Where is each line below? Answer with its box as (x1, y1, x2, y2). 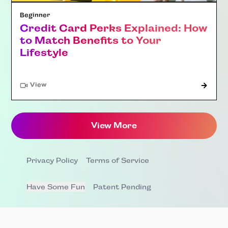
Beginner (20, 11, 50, 19)
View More (91, 120, 137, 130)
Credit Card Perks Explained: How (20, 22, 208, 34)
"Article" (45, 81, 74, 89)
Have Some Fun (26, 182, 85, 191)
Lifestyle (20, 46, 69, 59)
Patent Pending (93, 182, 152, 191)
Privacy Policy (26, 156, 78, 164)
